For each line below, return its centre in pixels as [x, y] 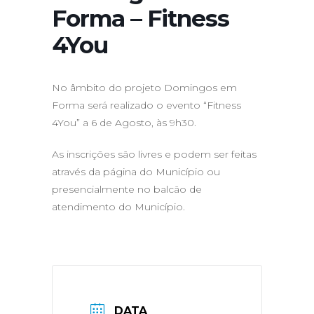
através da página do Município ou [136, 172]
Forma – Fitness [141, 18]
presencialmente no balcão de [127, 189]
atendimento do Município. [118, 207]
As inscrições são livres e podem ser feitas [154, 154]
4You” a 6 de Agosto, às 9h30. [124, 123]
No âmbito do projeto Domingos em [144, 88]
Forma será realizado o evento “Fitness [146, 105]
